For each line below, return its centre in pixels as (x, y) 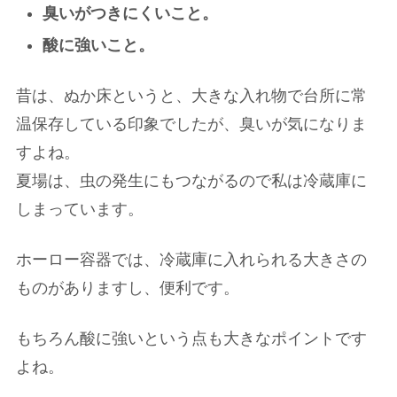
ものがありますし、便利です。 (128, 288)
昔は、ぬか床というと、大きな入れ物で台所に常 (191, 95)
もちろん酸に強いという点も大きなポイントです (191, 339)
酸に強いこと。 (98, 45)
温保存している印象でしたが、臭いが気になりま (191, 124)
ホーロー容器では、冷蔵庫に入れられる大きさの (191, 259)
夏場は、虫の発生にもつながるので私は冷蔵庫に (191, 180)
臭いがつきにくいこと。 (130, 13)
